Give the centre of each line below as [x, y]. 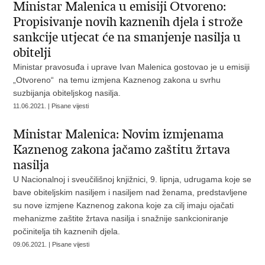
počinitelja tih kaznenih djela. [67, 231]
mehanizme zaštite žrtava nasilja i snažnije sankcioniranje [121, 218]
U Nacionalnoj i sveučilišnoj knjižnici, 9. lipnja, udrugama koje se [132, 179]
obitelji [32, 53]
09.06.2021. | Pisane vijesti [51, 244]
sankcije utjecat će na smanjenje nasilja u [127, 37]
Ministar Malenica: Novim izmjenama [119, 134]
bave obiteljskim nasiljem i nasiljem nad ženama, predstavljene [130, 192]
